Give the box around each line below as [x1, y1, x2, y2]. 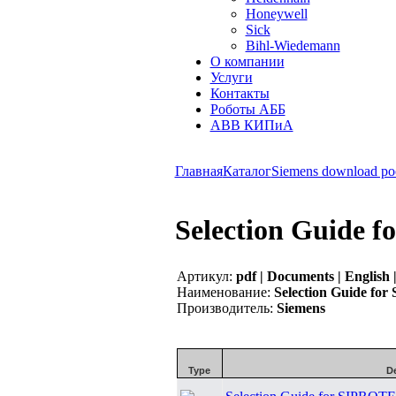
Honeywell [245, 6, 308, 21]
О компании [209, 54, 285, 69]
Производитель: [176, 300, 273, 316]
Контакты [209, 86, 270, 101]
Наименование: [176, 284, 270, 300]
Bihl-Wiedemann [245, 38, 340, 53]
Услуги [209, 70, 253, 85]
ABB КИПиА [209, 118, 293, 133]
